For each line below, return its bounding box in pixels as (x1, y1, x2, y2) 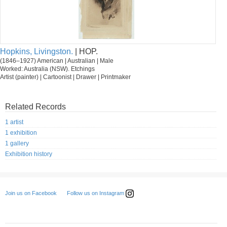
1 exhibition (5, 129, 37, 137)
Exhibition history (5, 150, 52, 158)
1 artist (5, 119, 23, 126)
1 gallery (5, 140, 29, 147)
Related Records (5, 102, 66, 111)
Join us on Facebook (5, 190, 57, 197)
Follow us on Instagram (67, 190, 126, 197)
